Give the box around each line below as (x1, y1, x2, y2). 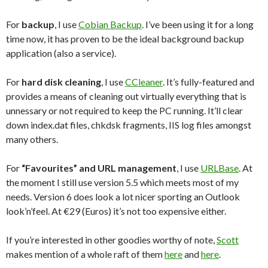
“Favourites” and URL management (22, 162, 176, 173)
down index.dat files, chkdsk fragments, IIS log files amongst (6, 119, 251, 130)
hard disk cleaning (22, 76, 101, 87)
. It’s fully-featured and (163, 76, 254, 87)
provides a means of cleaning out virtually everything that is (6, 90, 246, 102)
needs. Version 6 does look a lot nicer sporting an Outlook (6, 191, 240, 202)
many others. (6, 133, 58, 145)
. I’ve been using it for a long (142, 19, 254, 30)
